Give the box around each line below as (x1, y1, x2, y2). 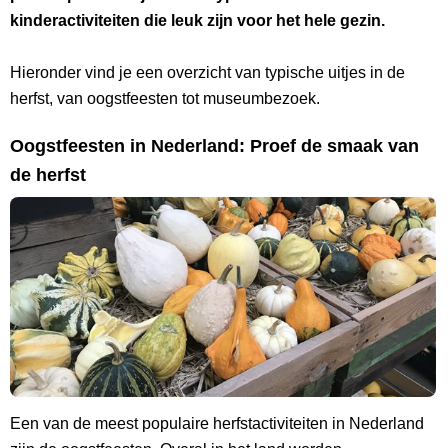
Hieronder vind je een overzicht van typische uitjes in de (10, 64, 405, 82)
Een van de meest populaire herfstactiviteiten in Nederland (10, 415, 424, 433)
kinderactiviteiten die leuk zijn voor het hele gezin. (10, 12, 385, 30)
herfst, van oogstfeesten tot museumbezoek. (10, 90, 320, 108)
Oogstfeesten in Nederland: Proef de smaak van (10, 136, 419, 157)
